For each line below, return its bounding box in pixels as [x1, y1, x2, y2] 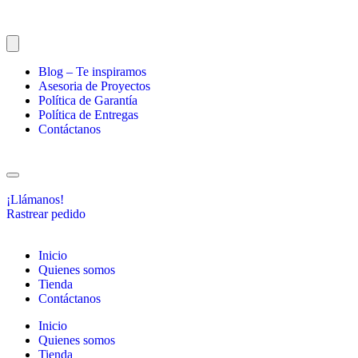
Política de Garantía [38, 93, 137, 107]
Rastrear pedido [6, 207, 86, 221]
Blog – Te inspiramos [38, 65, 146, 78]
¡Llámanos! [6, 193, 64, 206]
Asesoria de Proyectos [38, 79, 150, 93]
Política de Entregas [38, 108, 138, 121]
